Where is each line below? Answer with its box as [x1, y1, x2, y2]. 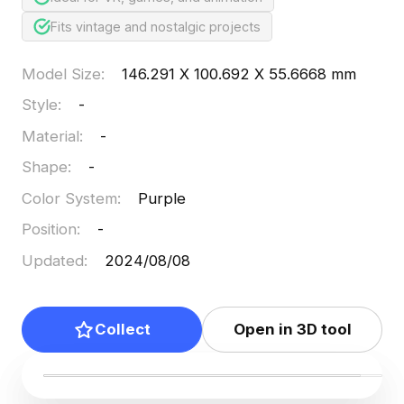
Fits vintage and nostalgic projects [50, 18, 262, 34]
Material [21, 126, 79, 145]
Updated [21, 251, 84, 270]
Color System [21, 188, 117, 207]
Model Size [21, 64, 101, 83]
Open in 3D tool [233, 320, 352, 339]
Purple [138, 188, 187, 207]
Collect [94, 320, 151, 339]
